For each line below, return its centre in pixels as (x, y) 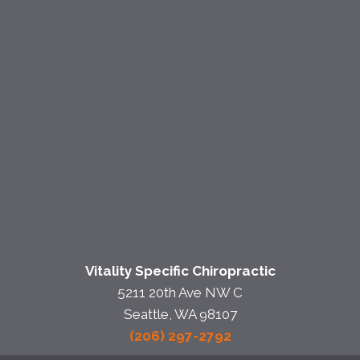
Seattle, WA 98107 (180, 315)
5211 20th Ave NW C (180, 293)
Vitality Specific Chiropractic (180, 271)
